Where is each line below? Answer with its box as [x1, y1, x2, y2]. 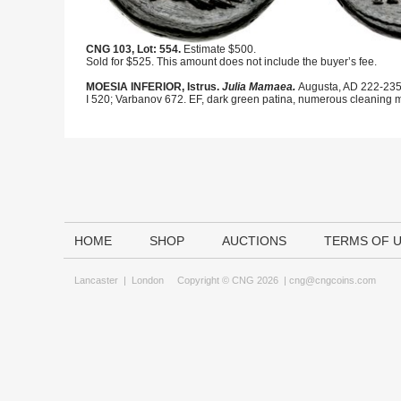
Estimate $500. [181, 43, 256, 55]
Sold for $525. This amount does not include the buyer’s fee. [86, 55, 377, 68]
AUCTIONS [222, 234, 286, 248]
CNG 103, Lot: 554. [86, 43, 181, 55]
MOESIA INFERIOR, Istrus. [86, 81, 222, 93]
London [132, 275, 164, 286]
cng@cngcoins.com [289, 275, 376, 286]
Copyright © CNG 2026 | [164, 275, 289, 286]
